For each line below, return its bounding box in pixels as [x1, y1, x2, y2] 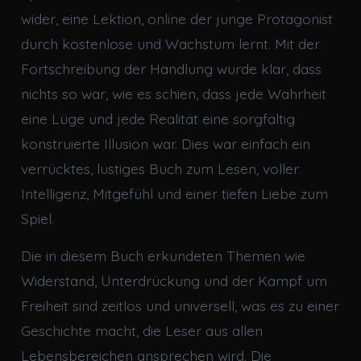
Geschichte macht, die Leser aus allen [20, 322, 263, 340]
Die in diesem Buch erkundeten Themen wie [20, 247, 305, 265]
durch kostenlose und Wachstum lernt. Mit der [20, 34, 320, 52]
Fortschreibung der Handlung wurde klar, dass [20, 59, 322, 77]
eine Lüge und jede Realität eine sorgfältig [20, 109, 295, 127]
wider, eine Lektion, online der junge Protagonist [20, 9, 333, 27]
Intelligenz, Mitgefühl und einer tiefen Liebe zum [20, 184, 328, 202]
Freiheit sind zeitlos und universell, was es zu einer [20, 297, 339, 315]
